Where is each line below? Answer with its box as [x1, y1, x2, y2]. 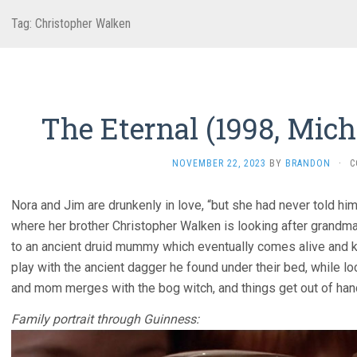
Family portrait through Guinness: [11, 312, 199, 327]
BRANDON [284, 158, 331, 169]
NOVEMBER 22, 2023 [171, 158, 266, 169]
